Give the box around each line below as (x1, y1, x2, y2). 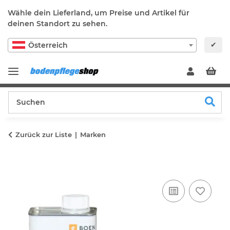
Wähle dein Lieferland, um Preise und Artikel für (8, 8, 189, 17)
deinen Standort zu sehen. (8, 19, 107, 28)
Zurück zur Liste (15, 130, 72, 139)
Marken (80, 130, 106, 139)
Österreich (28, 40, 68, 50)
